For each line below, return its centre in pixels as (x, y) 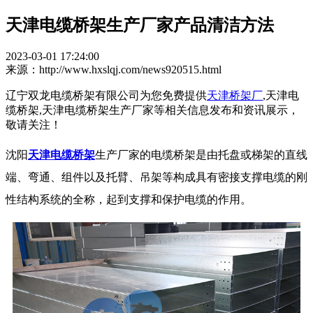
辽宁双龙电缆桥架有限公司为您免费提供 (106, 95)
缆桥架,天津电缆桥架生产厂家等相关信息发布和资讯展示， (152, 110)
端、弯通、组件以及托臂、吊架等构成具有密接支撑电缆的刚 (156, 177)
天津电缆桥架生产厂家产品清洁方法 (140, 25)
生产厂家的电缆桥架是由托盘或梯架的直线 (201, 154)
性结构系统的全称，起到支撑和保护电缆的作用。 (129, 199)
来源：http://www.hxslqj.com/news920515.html (114, 69)
